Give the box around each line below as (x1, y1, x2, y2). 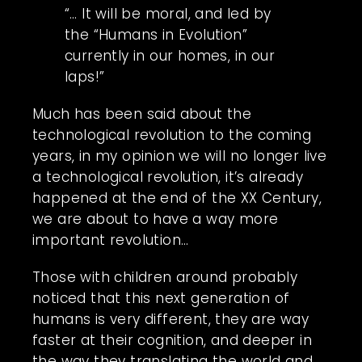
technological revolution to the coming (32, 124, 312, 145)
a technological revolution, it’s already (32, 166, 303, 187)
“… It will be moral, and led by (65, 3, 271, 23)
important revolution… (32, 229, 189, 250)
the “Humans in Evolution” (65, 24, 247, 44)
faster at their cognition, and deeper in (32, 330, 312, 350)
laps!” (65, 66, 105, 86)
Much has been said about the (32, 103, 252, 124)
